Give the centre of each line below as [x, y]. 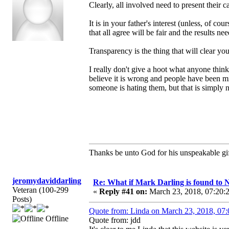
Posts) [22, 199]
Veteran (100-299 [40, 190]
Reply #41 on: [123, 191]
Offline [56, 218]
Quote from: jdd [115, 220]
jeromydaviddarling [47, 180]
